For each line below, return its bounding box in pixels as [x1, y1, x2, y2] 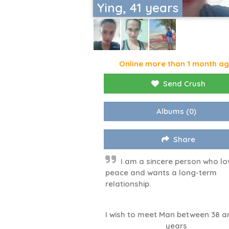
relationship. [105, 179, 151, 189]
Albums [156, 106, 185, 117]
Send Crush [163, 79, 206, 89]
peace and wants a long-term [105, 168, 217, 178]
